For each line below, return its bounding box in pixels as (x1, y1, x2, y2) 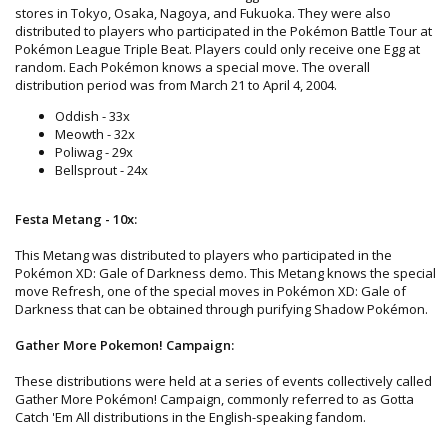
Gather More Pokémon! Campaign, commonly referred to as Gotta (15, 389, 414, 408)
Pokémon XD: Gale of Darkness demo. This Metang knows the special (15, 263, 436, 282)
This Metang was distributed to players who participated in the (15, 245, 392, 264)
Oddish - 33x (55, 106, 130, 125)
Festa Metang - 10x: (15, 209, 137, 228)
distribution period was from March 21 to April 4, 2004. (15, 75, 337, 94)
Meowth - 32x (55, 124, 135, 143)
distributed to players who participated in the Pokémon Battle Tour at (15, 21, 432, 40)
